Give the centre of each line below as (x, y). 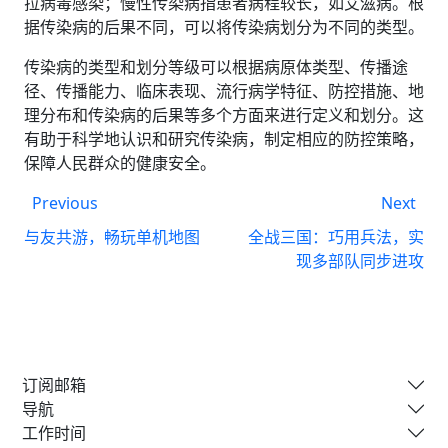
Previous (65, 203)
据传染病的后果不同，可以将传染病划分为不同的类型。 (224, 27)
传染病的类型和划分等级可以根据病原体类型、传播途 (216, 67)
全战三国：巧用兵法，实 (336, 237)
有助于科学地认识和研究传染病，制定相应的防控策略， (224, 139)
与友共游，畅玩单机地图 (112, 237)
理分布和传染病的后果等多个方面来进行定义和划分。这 (224, 115)
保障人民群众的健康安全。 (120, 163)
